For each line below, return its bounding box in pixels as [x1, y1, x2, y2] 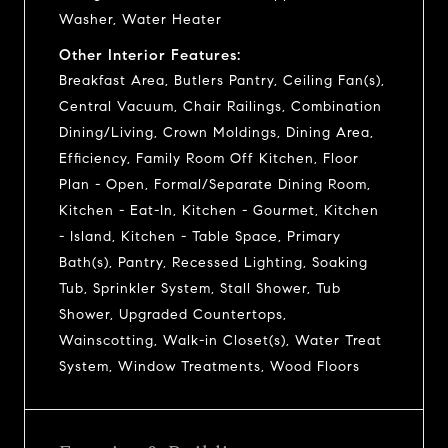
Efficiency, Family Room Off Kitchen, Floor [59, 149, 359, 167]
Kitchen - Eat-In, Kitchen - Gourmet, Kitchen [59, 201, 379, 219]
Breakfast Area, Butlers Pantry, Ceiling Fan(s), [59, 71, 385, 89]
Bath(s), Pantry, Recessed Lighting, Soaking [59, 253, 368, 271]
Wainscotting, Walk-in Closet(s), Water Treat [59, 331, 382, 349]
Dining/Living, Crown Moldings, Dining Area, [59, 123, 374, 141]
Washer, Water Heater [59, 10, 222, 28]
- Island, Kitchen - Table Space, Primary [59, 227, 341, 245]
